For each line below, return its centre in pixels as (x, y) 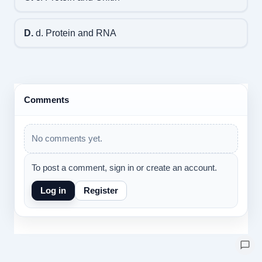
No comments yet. (67, 138)
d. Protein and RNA (75, 33)
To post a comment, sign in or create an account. (124, 168)
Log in (53, 190)
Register (101, 190)
